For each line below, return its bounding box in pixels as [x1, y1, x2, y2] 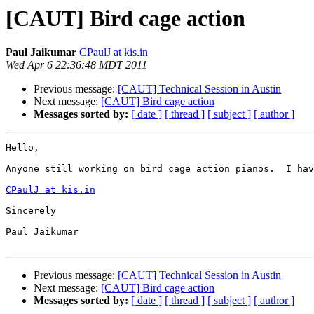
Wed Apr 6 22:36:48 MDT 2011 [6, 59, 147, 71]
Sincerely [6, 205, 56, 217]
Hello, [6, 142, 39, 153]
